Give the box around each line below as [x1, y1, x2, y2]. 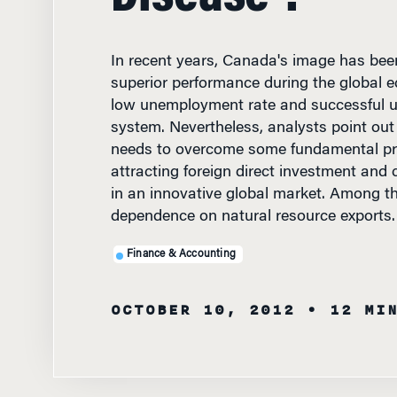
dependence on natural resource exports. [110, 194, 395, 210]
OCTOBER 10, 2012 [110, 284, 295, 307]
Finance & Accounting [127, 233, 236, 245]
